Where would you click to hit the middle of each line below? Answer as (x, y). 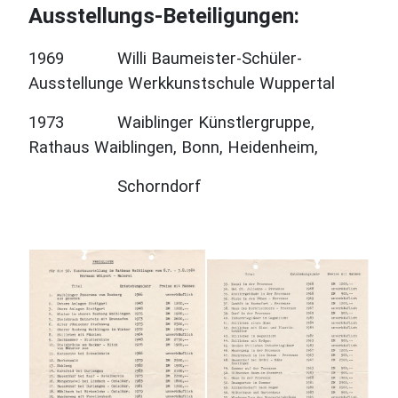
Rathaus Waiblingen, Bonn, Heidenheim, (173, 147)
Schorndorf (115, 187)
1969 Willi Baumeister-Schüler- (165, 59)
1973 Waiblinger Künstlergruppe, (171, 123)
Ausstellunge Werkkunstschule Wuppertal (182, 84)
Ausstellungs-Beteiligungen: (164, 16)
